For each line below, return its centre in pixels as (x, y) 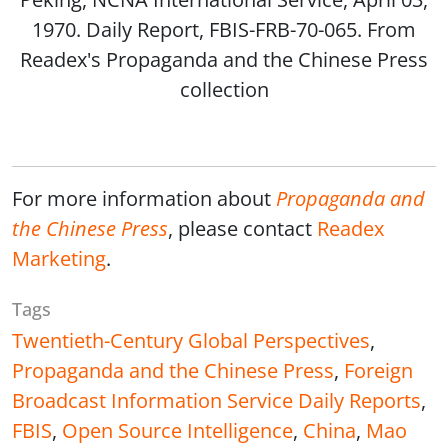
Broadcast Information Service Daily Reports (216, 400)
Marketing (59, 258)
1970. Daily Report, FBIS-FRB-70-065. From (224, 29)
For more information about (144, 198)
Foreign (378, 370)
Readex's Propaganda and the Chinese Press (224, 59)
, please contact (242, 228)
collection (224, 89)
